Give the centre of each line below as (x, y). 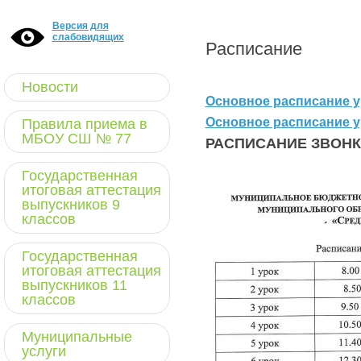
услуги (44, 351)
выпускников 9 (71, 205)
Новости (50, 87)
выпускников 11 (74, 285)
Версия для (80, 26)
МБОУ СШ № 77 (76, 139)
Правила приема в (84, 124)
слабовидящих (88, 37)
